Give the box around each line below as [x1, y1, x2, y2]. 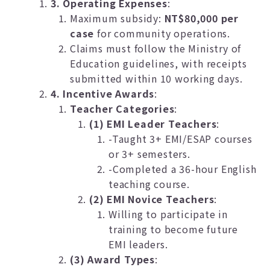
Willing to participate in [108, 207, 228, 221]
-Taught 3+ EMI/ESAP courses [108, 131, 253, 146]
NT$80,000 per [164, 11, 239, 25]
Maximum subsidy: [70, 11, 165, 25]
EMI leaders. [108, 237, 168, 251]
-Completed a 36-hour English [108, 162, 257, 176]
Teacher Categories [70, 101, 175, 116]
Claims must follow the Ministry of [70, 41, 242, 55]
